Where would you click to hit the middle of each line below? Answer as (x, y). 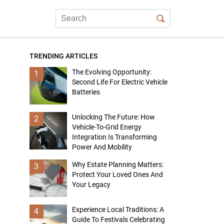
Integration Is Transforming (114, 137)
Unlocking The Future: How (113, 117)
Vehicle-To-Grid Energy (106, 127)
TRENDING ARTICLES (63, 56)
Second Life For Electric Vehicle (119, 82)
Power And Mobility (102, 147)
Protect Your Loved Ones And (117, 174)
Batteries (86, 92)
